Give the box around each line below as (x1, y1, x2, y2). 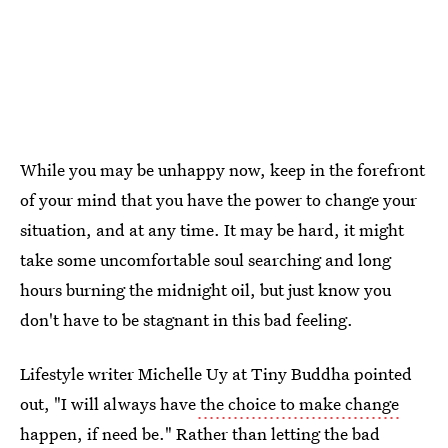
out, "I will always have (20, 392, 196, 415)
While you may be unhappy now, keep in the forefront (20, 158, 425, 181)
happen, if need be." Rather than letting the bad (20, 422, 380, 445)
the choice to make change (196, 392, 399, 415)
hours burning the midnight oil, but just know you (20, 278, 391, 301)
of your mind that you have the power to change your (20, 188, 417, 211)
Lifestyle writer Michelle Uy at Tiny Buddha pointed (20, 362, 412, 385)
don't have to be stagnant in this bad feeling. (20, 308, 353, 331)
